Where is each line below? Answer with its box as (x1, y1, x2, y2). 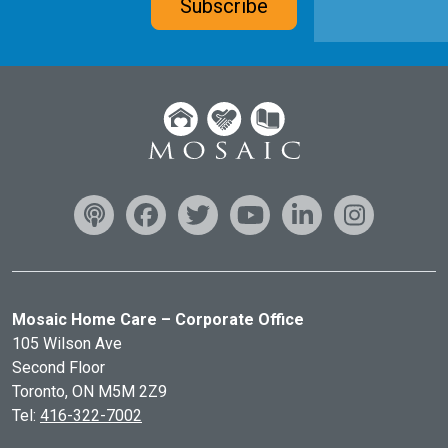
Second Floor (12, 358, 105, 377)
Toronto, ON (12, 382, 98, 401)
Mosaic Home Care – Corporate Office (12, 310, 304, 329)
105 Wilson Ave (12, 334, 122, 353)
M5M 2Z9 (98, 382, 167, 401)
